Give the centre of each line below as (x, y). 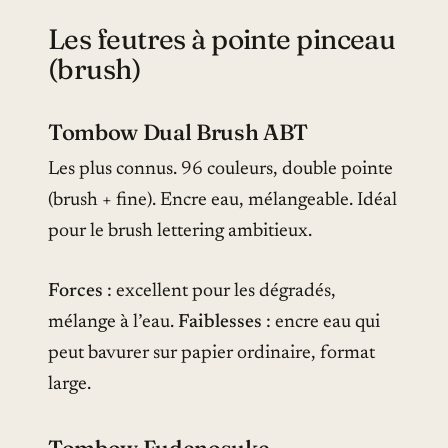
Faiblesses (220, 322)
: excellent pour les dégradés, (219, 291)
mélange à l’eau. (113, 322)
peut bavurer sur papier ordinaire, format (211, 353)
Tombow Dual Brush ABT (178, 132)
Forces (75, 291)
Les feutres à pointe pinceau (222, 39)
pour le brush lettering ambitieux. (180, 232)
